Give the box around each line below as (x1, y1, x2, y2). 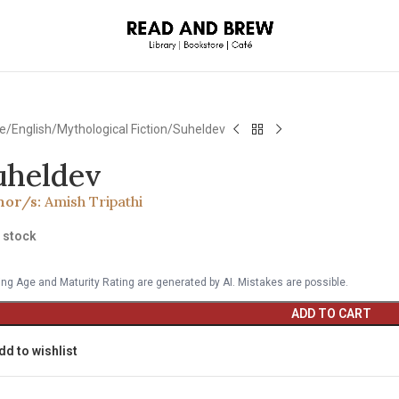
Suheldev (173, 122, 226, 136)
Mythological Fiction (57, 122, 168, 136)
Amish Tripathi (45, 192, 143, 210)
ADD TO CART (290, 306, 371, 321)
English (12, 122, 53, 136)
